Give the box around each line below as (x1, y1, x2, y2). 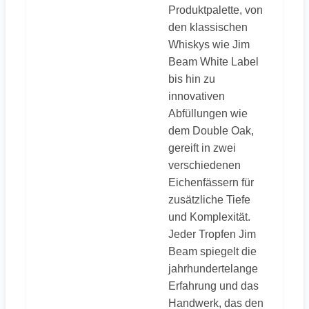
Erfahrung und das (168, 279, 259, 292)
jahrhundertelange (168, 262, 258, 275)
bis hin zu (168, 72, 215, 85)
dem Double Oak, (168, 124, 254, 137)
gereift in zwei (168, 141, 236, 154)
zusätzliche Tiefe (168, 193, 250, 206)
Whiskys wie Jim (168, 38, 250, 50)
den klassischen (168, 21, 248, 33)
